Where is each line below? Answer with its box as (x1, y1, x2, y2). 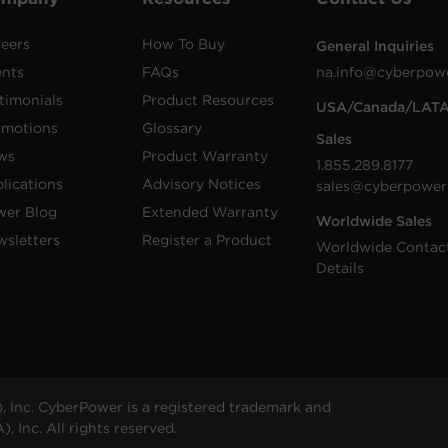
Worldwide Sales (316, 213, 433, 229)
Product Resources (141, 92, 274, 108)
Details (316, 260, 365, 276)
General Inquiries (316, 38, 435, 54)
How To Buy (141, 36, 225, 52)
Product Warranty (141, 148, 268, 164)
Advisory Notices (141, 176, 261, 192)
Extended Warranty (141, 204, 278, 220)
